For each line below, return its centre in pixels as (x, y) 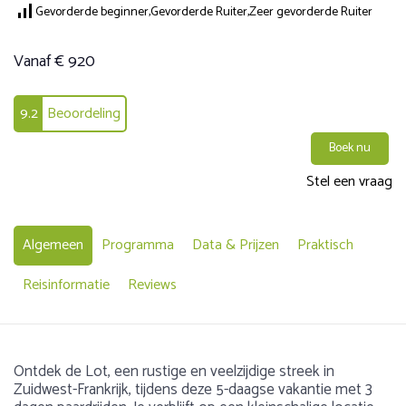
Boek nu (350, 148)
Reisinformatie (66, 285)
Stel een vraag (349, 182)
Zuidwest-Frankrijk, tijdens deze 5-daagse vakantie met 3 (193, 390)
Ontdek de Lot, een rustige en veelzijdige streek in (174, 372)
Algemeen (53, 245)
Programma (138, 245)
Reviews (152, 285)
